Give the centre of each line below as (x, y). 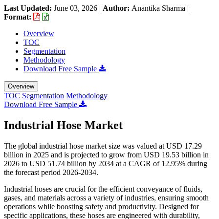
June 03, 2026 (76, 8)
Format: (19, 17)
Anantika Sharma (158, 8)
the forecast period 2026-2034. (51, 172)
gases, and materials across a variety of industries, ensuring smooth (106, 197)
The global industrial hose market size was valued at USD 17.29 (103, 146)
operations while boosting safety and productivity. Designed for (101, 206)
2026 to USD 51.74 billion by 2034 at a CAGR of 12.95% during (106, 163)
